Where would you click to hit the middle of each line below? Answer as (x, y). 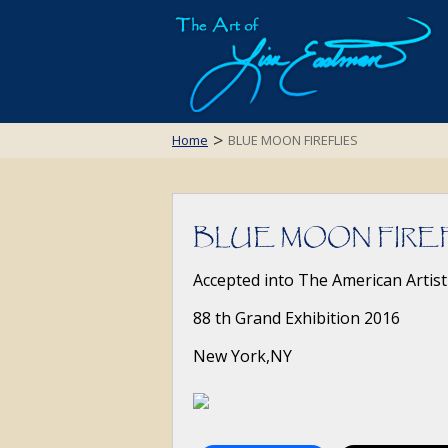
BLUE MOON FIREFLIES (293, 140)
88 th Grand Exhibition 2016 (296, 318)
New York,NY (242, 356)
